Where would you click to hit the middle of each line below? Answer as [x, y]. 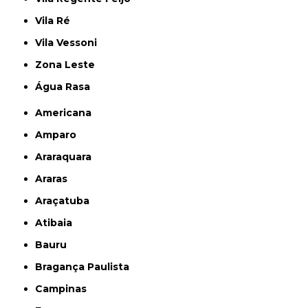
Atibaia [58, 223]
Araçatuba [66, 201]
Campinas [65, 289]
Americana [67, 113]
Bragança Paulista [86, 267]
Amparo [60, 135]
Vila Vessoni [70, 43]
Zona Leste [69, 65]
